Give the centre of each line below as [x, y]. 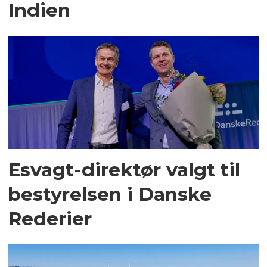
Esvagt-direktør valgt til [124, 169]
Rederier [50, 218]
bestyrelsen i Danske [110, 194]
